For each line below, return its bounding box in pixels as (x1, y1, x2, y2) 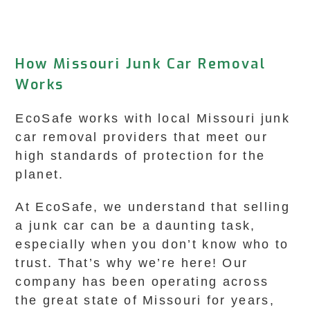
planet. (15, 167, 64, 181)
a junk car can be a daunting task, (15, 219, 256, 232)
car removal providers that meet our (15, 130, 268, 144)
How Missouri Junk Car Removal (15, 55, 266, 73)
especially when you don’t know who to (15, 237, 289, 251)
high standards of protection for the (15, 149, 266, 163)
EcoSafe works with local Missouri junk (15, 111, 290, 125)
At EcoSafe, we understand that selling (15, 200, 290, 214)
